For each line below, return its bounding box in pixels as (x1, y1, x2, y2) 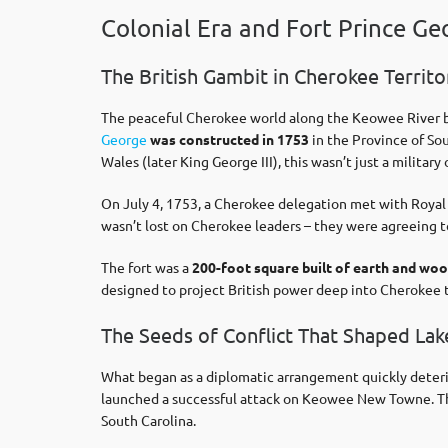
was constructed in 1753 (147, 130, 309, 148)
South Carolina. (101, 411, 196, 429)
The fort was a (101, 258, 192, 276)
